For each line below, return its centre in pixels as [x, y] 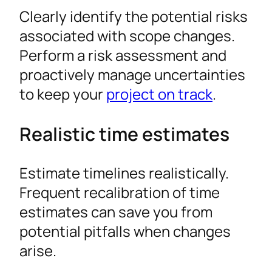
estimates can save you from [116, 212]
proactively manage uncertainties [132, 75]
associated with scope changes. [127, 36]
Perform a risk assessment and [123, 55]
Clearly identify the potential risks [134, 16]
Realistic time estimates [124, 134]
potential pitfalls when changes [125, 231]
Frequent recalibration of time [120, 192]
